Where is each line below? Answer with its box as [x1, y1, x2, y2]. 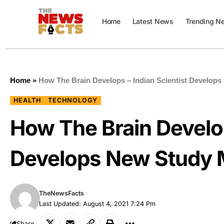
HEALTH [13, 96, 41, 104]
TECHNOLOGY [48, 96, 98, 104]
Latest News [132, 17, 173, 25]
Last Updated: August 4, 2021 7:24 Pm [39, 200, 156, 207]
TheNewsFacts [39, 189, 84, 197]
